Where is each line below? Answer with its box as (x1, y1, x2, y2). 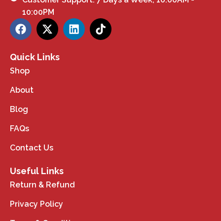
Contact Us (10, 143, 53, 152)
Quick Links (10, 51, 60, 62)
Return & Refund (10, 180, 75, 189)
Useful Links (10, 165, 64, 176)
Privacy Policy (10, 199, 63, 209)
